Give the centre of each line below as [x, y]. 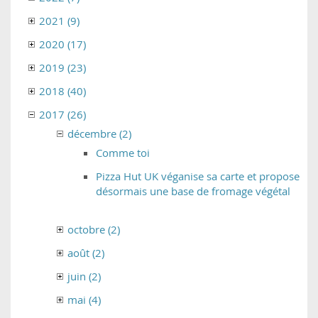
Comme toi [123, 153]
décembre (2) [99, 134]
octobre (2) [94, 230]
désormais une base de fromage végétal [193, 191]
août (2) [86, 253]
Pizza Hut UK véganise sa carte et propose [198, 176]
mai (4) [84, 300]
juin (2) [84, 276]
